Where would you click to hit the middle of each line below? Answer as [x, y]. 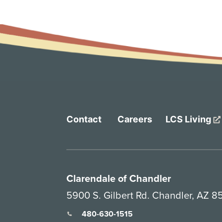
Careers [135, 119]
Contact [84, 119]
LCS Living [190, 119]
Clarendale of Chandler [119, 178]
